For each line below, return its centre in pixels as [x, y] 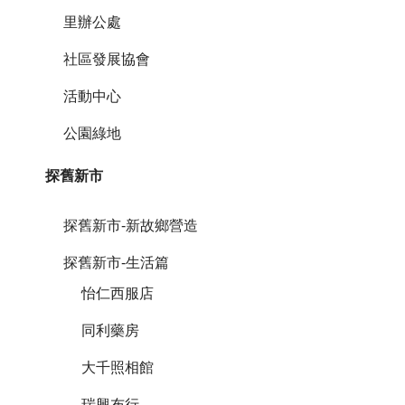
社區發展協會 [107, 59]
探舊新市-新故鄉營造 [131, 226]
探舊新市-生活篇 [116, 263]
